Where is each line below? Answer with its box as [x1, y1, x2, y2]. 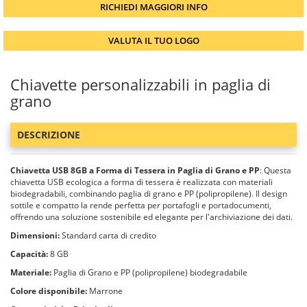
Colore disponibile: [10, 285, 87, 297]
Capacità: [10, 248, 48, 260]
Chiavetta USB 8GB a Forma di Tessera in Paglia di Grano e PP [10, 164, 260, 176]
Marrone [87, 285, 123, 297]
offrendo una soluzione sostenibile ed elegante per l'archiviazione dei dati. [10, 211, 293, 223]
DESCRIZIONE [17, 128, 80, 141]
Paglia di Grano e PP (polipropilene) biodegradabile [51, 267, 247, 278]
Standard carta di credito [60, 230, 156, 241]
